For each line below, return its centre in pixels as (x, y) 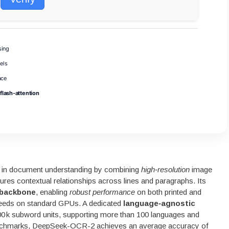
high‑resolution (165, 169)
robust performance (102, 192)
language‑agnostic (159, 203)
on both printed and (168, 192)
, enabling (52, 192)
